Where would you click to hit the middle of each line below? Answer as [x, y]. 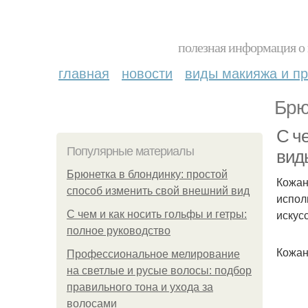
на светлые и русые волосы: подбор [159, 271]
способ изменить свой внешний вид [158, 191]
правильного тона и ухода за [140, 287]
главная [84, 73]
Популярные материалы [130, 151]
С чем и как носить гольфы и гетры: [157, 214]
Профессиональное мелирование [153, 254]
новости [147, 73]
